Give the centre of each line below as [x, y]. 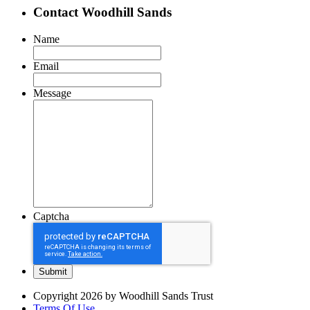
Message [52, 93]
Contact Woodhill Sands [102, 12]
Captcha [51, 216]
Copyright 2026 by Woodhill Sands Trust [123, 295]
